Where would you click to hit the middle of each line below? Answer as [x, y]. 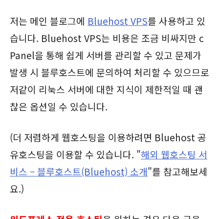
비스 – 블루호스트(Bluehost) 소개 [79, 172]
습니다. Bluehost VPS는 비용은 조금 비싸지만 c [107, 38]
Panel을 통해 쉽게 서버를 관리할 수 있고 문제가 [106, 55]
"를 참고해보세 [177, 172]
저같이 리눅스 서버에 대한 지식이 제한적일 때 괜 [106, 90]
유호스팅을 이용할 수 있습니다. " [75, 155]
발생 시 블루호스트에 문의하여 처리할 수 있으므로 [109, 73]
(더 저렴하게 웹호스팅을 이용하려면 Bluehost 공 [108, 138]
